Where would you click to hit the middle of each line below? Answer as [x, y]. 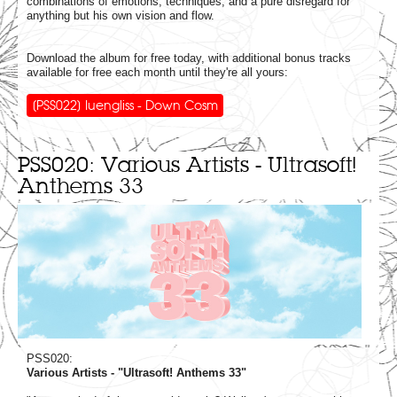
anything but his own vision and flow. [121, 15]
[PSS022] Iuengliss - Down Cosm [125, 105]
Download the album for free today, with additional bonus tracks [189, 58]
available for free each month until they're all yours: [157, 72]
